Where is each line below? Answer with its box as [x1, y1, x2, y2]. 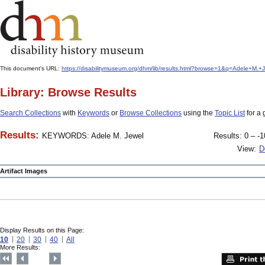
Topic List [215, 109, 245, 117]
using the [182, 109, 215, 117]
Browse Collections [119, 109, 182, 117]
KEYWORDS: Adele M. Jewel [42, 131, 144, 140]
